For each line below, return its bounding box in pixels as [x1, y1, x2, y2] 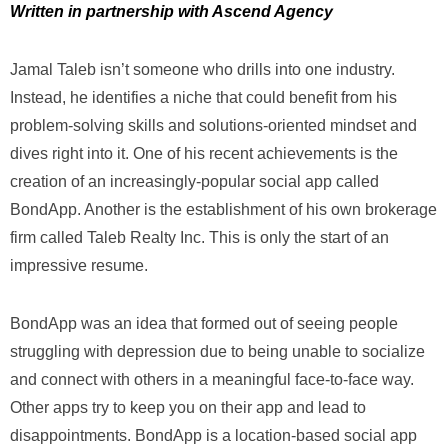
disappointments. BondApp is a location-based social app [10, 427, 417, 444]
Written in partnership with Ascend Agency [10, 3, 337, 20]
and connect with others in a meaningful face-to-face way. [10, 371, 414, 388]
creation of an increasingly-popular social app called [10, 173, 379, 190]
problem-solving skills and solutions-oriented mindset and [10, 117, 417, 134]
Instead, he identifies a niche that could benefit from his [10, 89, 397, 106]
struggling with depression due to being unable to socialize [10, 343, 425, 360]
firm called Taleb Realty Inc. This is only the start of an [10, 229, 389, 246]
